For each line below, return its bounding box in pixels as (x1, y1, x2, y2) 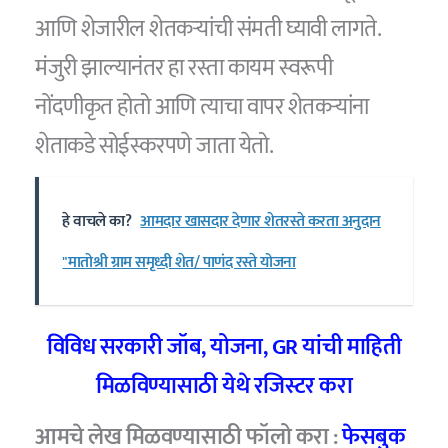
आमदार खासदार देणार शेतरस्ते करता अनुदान (140, 208, 381, 236)
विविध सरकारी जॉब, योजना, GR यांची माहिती (46, 328, 402, 367)
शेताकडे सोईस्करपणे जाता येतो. (35, 126, 274, 165)
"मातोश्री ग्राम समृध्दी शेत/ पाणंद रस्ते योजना (62, 249, 296, 277)
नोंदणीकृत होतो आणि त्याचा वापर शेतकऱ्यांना (35, 87, 369, 126)
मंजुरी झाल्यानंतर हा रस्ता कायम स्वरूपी (35, 48, 333, 87)
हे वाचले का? (62, 208, 132, 236)
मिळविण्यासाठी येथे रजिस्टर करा (95, 367, 353, 406)
